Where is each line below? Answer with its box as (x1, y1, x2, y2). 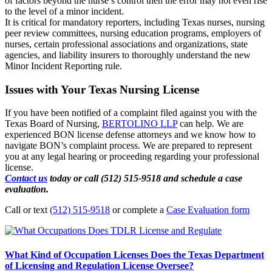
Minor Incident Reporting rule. (5, 60, 122, 71)
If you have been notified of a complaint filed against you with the (5, 107, 257, 118)
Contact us (5, 173, 47, 184)
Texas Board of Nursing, (5, 118, 102, 129)
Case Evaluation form (166, 205, 250, 216)
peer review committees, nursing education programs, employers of (5, 27, 261, 38)
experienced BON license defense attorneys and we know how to (5, 129, 256, 140)
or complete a (110, 205, 166, 216)
